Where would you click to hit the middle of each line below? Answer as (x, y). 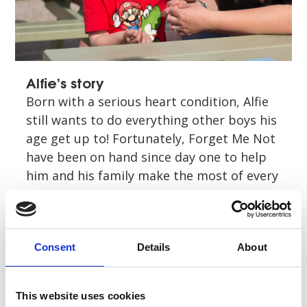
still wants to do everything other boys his (151, 120)
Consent (55, 247)
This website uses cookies (81, 295)
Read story (153, 221)
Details (153, 247)
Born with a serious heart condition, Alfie (147, 102)
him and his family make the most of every (152, 176)
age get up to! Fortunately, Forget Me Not (151, 139)
